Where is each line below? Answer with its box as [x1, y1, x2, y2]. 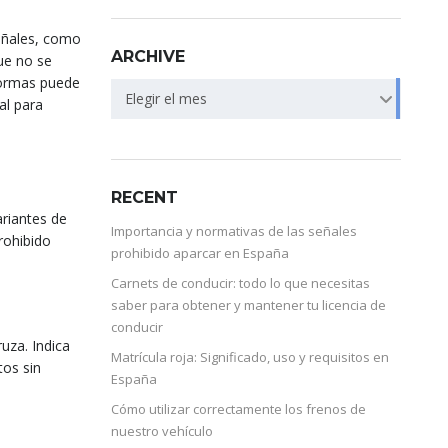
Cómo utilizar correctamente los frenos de [111, 399, 366, 418]
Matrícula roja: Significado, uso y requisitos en [111, 347, 389, 366]
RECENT [111, 187, 178, 207]
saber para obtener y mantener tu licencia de [111, 295, 386, 314]
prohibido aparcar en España [111, 243, 289, 262]
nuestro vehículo [111, 421, 213, 440]
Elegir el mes [125, 88, 207, 108]
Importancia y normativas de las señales [111, 221, 357, 240]
